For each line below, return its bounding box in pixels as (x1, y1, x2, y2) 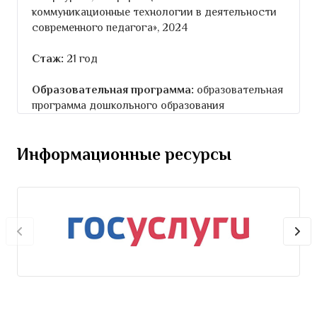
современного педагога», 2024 (32, 21, 188, 34)
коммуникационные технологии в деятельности (32, 5, 277, 18)
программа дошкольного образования (32, 98, 224, 112)
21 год (64, 52, 98, 65)
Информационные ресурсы (17, 144, 231, 163)
